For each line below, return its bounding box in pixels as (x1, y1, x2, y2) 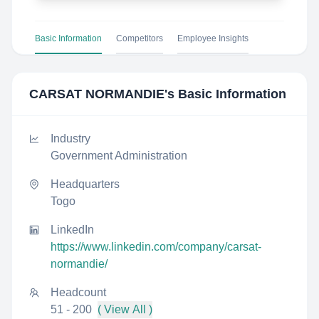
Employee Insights (177, 33, 249, 43)
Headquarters (51, 178, 120, 190)
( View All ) (98, 303, 152, 315)
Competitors (116, 33, 163, 43)
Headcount (51, 286, 106, 298)
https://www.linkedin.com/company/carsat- (51, 241, 261, 253)
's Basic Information (164, 87, 286, 101)
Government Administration (51, 150, 187, 162)
